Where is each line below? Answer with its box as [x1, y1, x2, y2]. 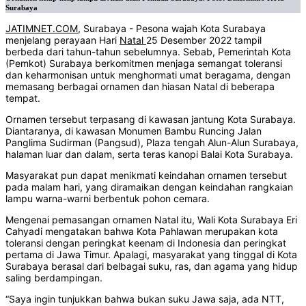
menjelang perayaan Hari [5, 34, 120, 46]
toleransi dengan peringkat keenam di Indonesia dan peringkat [5, 237, 286, 249]
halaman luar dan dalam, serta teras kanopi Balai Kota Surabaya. [5, 148, 293, 161]
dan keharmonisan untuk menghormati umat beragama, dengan [5, 69, 290, 81]
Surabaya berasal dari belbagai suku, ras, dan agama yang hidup [5, 260, 298, 273]
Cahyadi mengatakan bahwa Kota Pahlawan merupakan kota [5, 225, 278, 238]
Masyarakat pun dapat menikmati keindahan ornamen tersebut [5, 169, 287, 182]
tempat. [5, 92, 40, 105]
